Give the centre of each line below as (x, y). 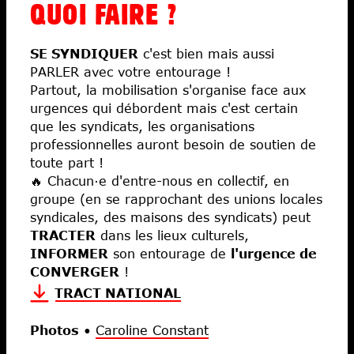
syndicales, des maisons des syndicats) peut (170, 217)
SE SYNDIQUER (84, 53)
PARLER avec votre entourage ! (130, 71)
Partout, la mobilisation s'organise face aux (168, 89)
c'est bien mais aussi (206, 53)
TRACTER (63, 235)
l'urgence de (274, 253)
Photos (55, 330)
